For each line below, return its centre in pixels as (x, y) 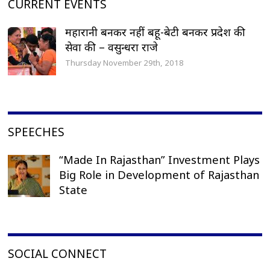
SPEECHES (36, 132)
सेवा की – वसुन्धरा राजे (112, 47)
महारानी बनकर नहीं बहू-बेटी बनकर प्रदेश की (155, 32)
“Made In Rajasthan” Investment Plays (160, 159)
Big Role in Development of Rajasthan (159, 174)
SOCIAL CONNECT (58, 253)
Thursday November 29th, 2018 (125, 62)
